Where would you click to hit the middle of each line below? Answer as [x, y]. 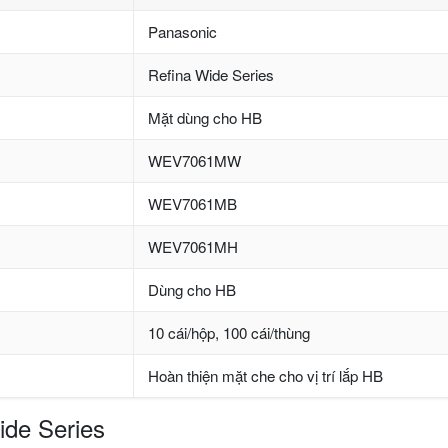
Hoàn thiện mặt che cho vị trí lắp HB [265, 376]
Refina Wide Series [211, 75]
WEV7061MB [192, 204]
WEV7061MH [193, 247]
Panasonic [182, 32]
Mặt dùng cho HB [205, 118]
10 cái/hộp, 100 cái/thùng [229, 333]
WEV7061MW [194, 161]
